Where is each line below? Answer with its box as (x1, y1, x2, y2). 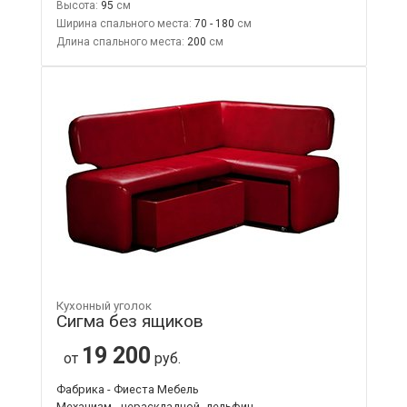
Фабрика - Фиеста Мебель (55, 382, 199, 397)
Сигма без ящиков (55, 311, 203, 333)
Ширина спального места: (55, 17, 192, 31)
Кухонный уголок (55, 299, 152, 313)
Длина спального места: (55, 35, 184, 49)
